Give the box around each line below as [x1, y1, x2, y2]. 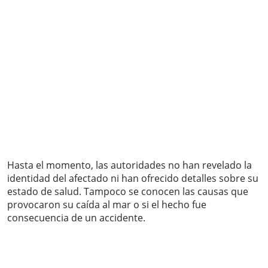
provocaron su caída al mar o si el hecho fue [7, 198, 206, 212]
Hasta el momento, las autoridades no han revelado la [7, 159, 252, 172]
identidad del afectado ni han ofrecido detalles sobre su [7, 172, 258, 185]
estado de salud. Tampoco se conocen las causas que [7, 185, 248, 199]
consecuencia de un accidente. [7, 211, 145, 225]
